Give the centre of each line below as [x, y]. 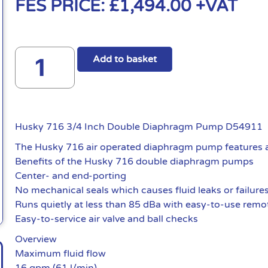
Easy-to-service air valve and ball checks [107, 219]
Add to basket [125, 59]
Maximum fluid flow [61, 253]
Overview [36, 239]
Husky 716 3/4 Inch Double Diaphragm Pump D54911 [139, 127]
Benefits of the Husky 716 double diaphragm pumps [135, 161]
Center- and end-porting [71, 176]
